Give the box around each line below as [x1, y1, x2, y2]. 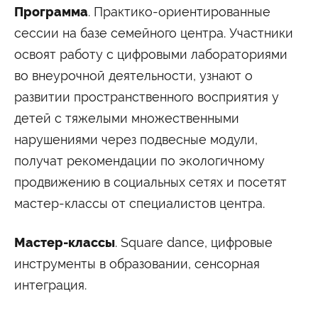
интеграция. [14, 277, 87, 292]
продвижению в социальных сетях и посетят [14, 174, 287, 190]
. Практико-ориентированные [88, 4, 270, 19]
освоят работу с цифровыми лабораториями [14, 46, 287, 62]
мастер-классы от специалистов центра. [14, 195, 265, 211]
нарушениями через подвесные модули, [14, 131, 258, 147]
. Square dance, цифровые [115, 234, 273, 250]
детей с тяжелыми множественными [14, 110, 239, 126]
